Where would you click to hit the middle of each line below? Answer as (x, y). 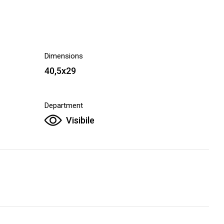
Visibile (80, 120)
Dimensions (64, 56)
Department (64, 105)
